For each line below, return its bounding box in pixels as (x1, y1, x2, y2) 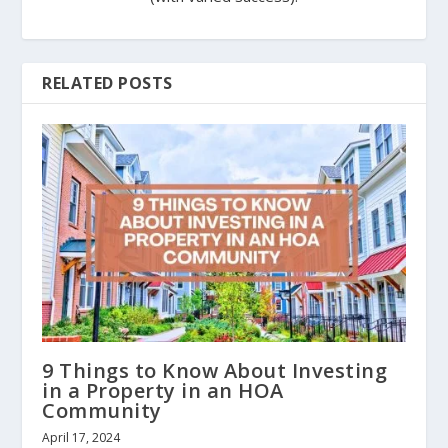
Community (42, 396, 162, 424)
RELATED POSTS (42, 71, 173, 94)
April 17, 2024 (42, 428, 121, 446)
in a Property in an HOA (42, 376, 284, 404)
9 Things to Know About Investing (42, 356, 388, 384)
